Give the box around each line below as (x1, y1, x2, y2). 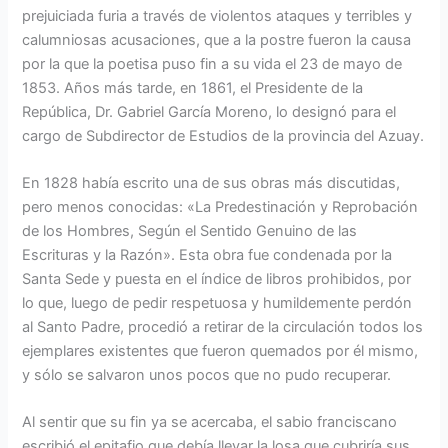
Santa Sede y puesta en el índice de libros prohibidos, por (22, 269, 412, 288)
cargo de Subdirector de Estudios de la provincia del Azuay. (22, 126, 425, 145)
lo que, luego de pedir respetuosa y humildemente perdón (22, 293, 413, 312)
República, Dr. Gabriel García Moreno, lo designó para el (22, 102, 397, 121)
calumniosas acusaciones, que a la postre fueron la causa (22, 30, 412, 49)
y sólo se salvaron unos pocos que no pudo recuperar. (22, 365, 392, 384)
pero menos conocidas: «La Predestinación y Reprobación (22, 197, 419, 216)
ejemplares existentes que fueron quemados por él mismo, (22, 341, 419, 360)
